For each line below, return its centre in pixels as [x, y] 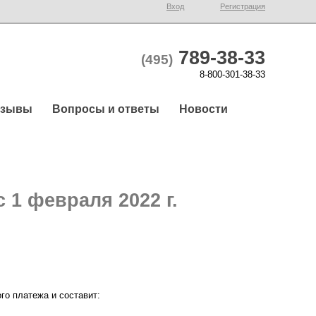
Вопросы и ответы [106, 109]
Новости [203, 109]
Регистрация [243, 6]
